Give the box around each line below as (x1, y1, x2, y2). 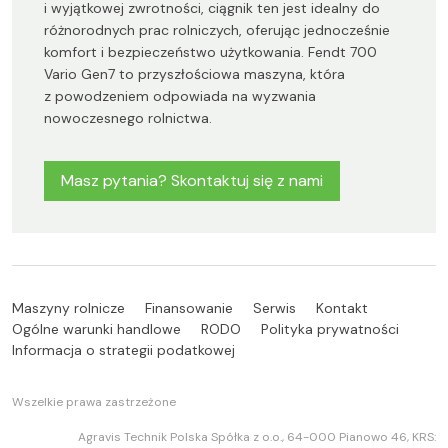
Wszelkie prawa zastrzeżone (12, 394, 176, 411)
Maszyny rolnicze (12, 299, 125, 318)
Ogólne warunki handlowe (12, 320, 181, 339)
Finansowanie (145, 299, 233, 318)
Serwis (253, 299, 296, 318)
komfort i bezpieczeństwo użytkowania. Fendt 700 (44, 43, 377, 62)
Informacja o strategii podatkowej (12, 341, 235, 360)
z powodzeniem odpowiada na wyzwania (44, 87, 316, 106)
